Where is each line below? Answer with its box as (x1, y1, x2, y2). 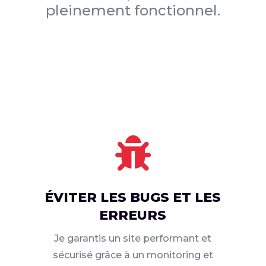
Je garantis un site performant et (54, 233, 212, 245)
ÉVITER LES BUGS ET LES (45, 189, 221, 206)
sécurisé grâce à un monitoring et (52, 249, 213, 261)
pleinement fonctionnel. (45, 2, 220, 20)
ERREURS (99, 207, 167, 224)
